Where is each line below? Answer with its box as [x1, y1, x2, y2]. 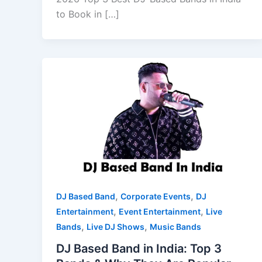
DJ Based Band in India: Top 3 [56, 242, 222, 256]
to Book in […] [56, 8, 119, 20]
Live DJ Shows [87, 221, 144, 232]
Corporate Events [120, 191, 191, 201]
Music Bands [150, 221, 201, 232]
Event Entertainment [119, 206, 201, 216]
